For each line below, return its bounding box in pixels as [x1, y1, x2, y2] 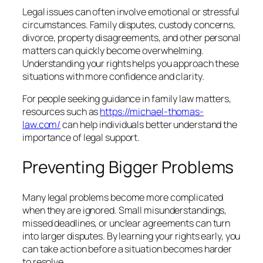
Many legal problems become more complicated [22, 190, 223, 204]
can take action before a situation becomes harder [22, 242, 232, 255]
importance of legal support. [22, 131, 140, 144]
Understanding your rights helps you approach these [22, 57, 239, 70]
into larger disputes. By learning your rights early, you [22, 229, 241, 242]
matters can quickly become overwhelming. [22, 44, 204, 58]
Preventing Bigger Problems [22, 156, 234, 178]
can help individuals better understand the [60, 118, 237, 131]
